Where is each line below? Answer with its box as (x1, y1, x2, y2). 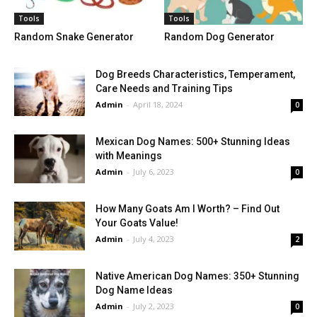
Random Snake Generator (14, 30, 134, 42)
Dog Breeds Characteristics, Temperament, (96, 68, 295, 80)
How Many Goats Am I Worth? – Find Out (96, 202, 279, 214)
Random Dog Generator (163, 30, 275, 42)
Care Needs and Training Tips (96, 82, 233, 94)
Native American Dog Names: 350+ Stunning (96, 270, 299, 282)
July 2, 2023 (133, 300, 174, 311)
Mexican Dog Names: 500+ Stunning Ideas (96, 135, 290, 147)
